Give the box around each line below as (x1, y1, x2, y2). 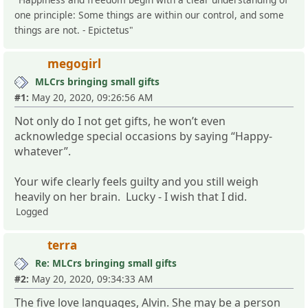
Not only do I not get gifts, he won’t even (14, 113, 225, 129)
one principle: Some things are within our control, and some (14, 8, 284, 21)
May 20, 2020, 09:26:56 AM (29, 90, 153, 104)
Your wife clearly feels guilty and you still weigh (14, 173, 258, 189)
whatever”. (14, 143, 74, 159)
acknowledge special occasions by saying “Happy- (14, 128, 272, 144)
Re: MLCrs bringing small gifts (35, 256, 177, 269)
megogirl (47, 55, 101, 71)
